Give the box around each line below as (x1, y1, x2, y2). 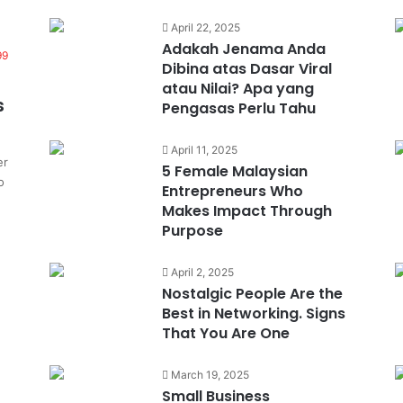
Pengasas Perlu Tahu (161, 98, 316, 119)
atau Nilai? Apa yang (161, 78, 314, 99)
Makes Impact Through (161, 201, 332, 221)
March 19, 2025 (170, 368, 249, 381)
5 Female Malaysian (161, 161, 308, 182)
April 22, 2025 (170, 21, 240, 34)
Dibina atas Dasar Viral (161, 58, 332, 79)
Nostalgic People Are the (161, 283, 343, 304)
